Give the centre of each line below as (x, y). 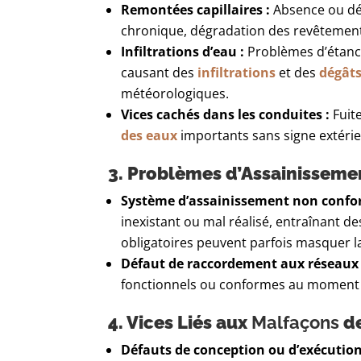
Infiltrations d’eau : (183, 52)
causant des (160, 73)
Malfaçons (296, 323)
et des (298, 73)
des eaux (149, 136)
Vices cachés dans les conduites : (226, 115)
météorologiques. (175, 94)
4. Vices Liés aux (180, 323)
